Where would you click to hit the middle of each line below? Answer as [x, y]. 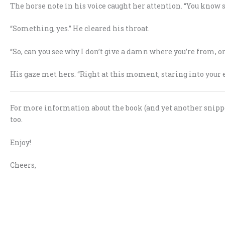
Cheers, [23, 165]
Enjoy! [21, 142]
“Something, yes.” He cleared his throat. [80, 29]
